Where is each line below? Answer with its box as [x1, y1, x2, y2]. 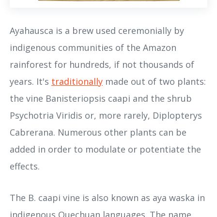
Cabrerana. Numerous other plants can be [10, 126, 186, 138]
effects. [10, 160, 40, 172]
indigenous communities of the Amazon [10, 41, 176, 53]
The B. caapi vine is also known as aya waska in [10, 191, 205, 203]
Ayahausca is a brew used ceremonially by [10, 24, 184, 36]
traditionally [51, 75, 103, 87]
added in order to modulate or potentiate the [10, 143, 201, 155]
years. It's [10, 75, 51, 87]
